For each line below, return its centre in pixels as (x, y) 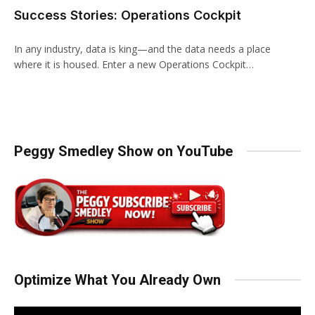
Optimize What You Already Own (117, 279)
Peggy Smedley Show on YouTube (123, 151)
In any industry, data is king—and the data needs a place (142, 49)
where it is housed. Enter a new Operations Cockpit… (134, 64)
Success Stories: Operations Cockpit (128, 15)
